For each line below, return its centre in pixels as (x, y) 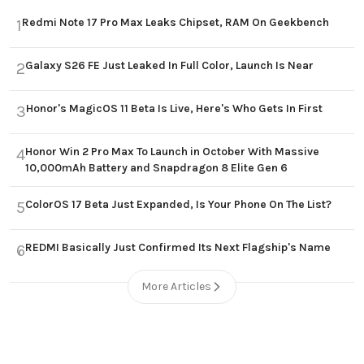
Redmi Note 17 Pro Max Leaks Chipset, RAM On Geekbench (175, 23)
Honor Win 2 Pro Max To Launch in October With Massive (172, 152)
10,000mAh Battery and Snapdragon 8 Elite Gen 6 (156, 168)
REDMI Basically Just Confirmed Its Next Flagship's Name (178, 248)
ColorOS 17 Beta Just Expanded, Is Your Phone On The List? (178, 205)
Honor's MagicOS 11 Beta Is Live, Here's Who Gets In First (174, 109)
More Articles (176, 287)
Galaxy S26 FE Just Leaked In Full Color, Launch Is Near (169, 66)
